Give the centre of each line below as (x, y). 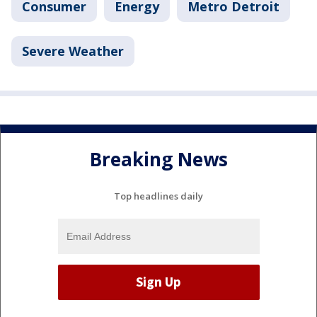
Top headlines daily (158, 196)
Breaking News (158, 160)
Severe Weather (73, 51)
